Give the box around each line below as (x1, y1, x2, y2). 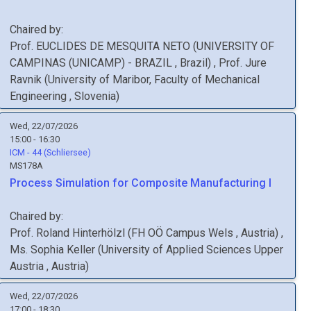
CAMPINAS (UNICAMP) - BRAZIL (10, 56, 175, 69)
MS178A (10, 160, 43, 171)
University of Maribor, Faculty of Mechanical (48, 73, 260, 86)
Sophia (31, 243, 64, 256)
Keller (67, 243, 95, 256)
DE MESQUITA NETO (90, 40, 190, 53)
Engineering (10, 90, 69, 103)
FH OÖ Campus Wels (131, 226, 236, 239)
